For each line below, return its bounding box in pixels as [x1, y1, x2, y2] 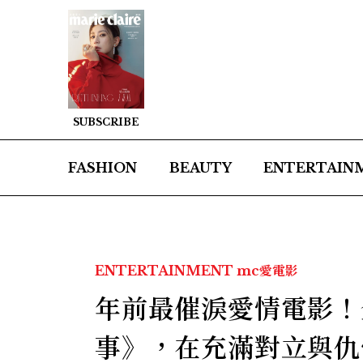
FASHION [68, 160, 137, 177]
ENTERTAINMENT [95, 263, 233, 280]
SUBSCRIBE [73, 116, 139, 129]
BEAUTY [169, 160, 232, 177]
